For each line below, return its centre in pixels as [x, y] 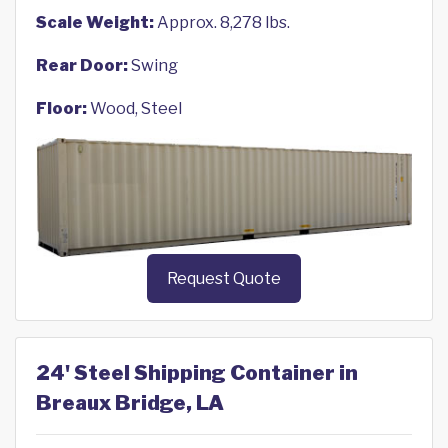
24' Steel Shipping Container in [197, 373]
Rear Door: [82, 65]
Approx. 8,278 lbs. [222, 22]
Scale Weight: [95, 22]
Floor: [61, 108]
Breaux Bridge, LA [130, 403]
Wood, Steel [134, 108]
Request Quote [224, 279]
